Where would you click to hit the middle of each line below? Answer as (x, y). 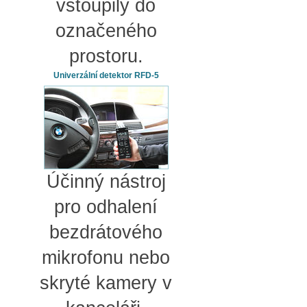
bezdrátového (106, 232)
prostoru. (106, 56)
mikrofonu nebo (106, 257)
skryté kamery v (106, 283)
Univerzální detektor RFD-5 (106, 75)
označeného (106, 30)
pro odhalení (106, 207)
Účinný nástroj (106, 181)
